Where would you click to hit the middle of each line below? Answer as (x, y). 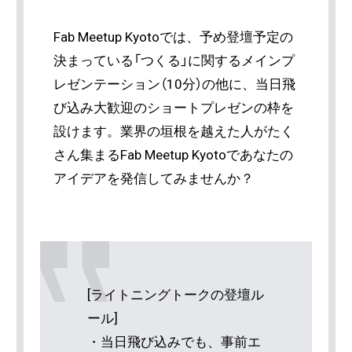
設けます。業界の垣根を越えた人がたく (173, 132)
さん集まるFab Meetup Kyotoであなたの (173, 155)
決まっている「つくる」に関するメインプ (174, 61)
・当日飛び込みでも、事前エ (174, 341)
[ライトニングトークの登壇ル (175, 294)
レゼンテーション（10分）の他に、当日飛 (174, 84)
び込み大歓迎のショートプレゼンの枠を (173, 108)
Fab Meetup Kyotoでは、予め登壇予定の (173, 37)
